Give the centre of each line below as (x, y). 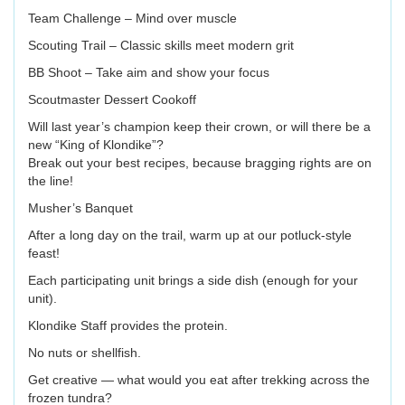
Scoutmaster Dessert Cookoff (112, 100)
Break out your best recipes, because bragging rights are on (200, 163)
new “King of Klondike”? (96, 145)
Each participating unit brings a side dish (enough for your (193, 281)
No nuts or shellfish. (85, 353)
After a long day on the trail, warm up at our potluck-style (190, 235)
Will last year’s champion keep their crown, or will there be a (199, 127)
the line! (51, 181)
